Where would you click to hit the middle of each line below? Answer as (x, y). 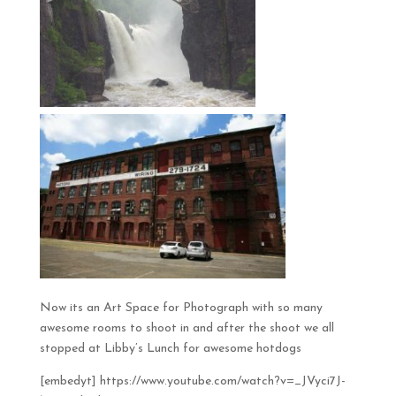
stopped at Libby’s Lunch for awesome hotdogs (170, 348)
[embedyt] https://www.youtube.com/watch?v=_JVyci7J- (192, 381)
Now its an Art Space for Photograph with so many (181, 308)
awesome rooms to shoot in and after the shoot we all (187, 328)
